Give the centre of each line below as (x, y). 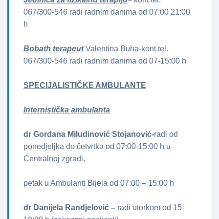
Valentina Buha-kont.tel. (126, 49)
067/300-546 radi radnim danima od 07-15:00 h (105, 61)
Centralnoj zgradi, (54, 159)
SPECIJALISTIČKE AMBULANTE (85, 86)
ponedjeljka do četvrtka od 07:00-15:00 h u (97, 147)
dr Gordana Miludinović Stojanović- (89, 134)
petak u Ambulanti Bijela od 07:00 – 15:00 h (99, 183)
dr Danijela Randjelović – (70, 208)
